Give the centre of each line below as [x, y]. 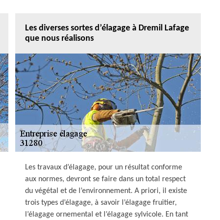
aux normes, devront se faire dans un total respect [105, 179]
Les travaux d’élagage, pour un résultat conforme [104, 167]
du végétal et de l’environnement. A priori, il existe [106, 191]
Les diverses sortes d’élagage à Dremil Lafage [107, 28]
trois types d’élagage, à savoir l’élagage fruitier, [101, 203]
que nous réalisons [59, 39]
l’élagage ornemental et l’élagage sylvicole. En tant [107, 215]
